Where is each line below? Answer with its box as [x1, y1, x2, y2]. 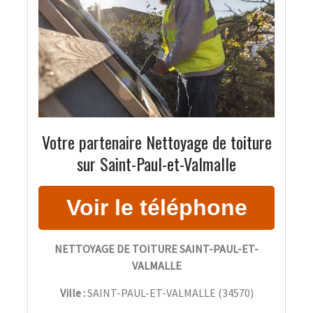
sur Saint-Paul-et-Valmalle [77, 151, 236, 177]
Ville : [59, 286, 85, 300]
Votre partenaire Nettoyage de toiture [41, 129, 272, 155]
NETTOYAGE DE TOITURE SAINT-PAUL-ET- [54, 242, 259, 256]
